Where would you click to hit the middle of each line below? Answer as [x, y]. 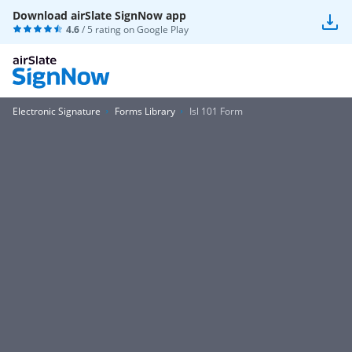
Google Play [163, 29]
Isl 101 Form [216, 111]
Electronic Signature [57, 111]
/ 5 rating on [108, 29]
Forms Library [145, 111]
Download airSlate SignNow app [99, 15]
